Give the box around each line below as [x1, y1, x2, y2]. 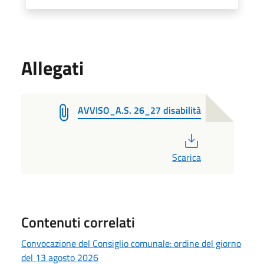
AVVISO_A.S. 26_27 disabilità [78, 103, 201, 117]
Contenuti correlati [21, 211, 135, 233]
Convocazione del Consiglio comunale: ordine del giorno [21, 236, 241, 250]
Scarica [172, 150, 201, 164]
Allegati [21, 53, 84, 82]
